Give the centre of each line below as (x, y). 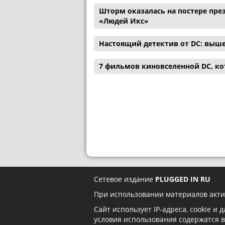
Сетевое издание (125, 179)
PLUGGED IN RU (183, 179)
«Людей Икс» (124, 21)
